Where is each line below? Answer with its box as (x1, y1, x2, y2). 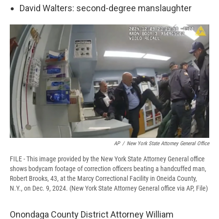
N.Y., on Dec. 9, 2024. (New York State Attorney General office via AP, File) (10, 184, 208, 192)
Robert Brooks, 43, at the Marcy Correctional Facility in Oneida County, (10, 174, 197, 182)
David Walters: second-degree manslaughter (20, 3, 192, 14)
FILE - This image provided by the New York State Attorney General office (10, 154, 205, 163)
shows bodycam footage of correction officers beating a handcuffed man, (10, 164, 206, 173)
